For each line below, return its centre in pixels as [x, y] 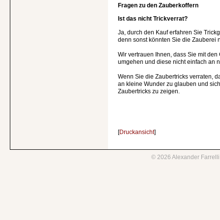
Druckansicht [137, 132]
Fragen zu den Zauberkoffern [158, 5]
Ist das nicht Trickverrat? [153, 18]
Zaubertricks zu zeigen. [149, 91]
